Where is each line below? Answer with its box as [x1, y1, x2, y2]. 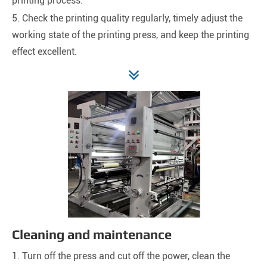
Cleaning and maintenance [12, 226, 172, 243]
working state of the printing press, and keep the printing [12, 29, 249, 41]
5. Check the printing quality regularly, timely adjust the [12, 13, 243, 24]
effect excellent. [12, 46, 77, 58]
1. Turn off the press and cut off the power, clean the [12, 250, 230, 262]
